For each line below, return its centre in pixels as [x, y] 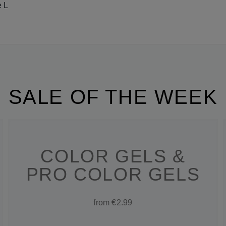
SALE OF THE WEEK [113, 97]
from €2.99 [113, 203]
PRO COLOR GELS [113, 175]
